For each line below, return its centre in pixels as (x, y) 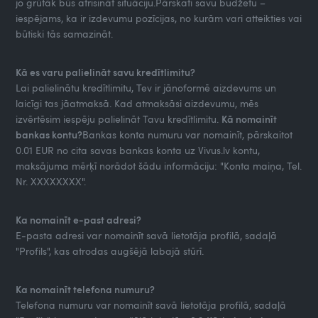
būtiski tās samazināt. (65, 33)
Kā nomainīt (250, 119)
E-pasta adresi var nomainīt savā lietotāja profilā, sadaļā (147, 235)
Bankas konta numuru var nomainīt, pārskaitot (188, 134)
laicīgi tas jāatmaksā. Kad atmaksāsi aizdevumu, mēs (137, 103)
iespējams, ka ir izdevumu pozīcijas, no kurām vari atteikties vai (159, 18)
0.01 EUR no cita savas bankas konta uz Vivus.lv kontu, (138, 150)
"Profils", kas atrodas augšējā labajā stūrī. (111, 251)
